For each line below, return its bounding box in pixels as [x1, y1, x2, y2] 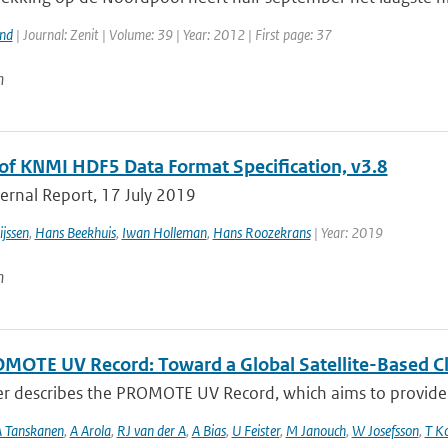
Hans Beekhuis [34, 223, 116, 242]
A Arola [69, 421, 111, 440]
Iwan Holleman [121, 223, 207, 242]
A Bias [191, 421, 226, 440]
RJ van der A [116, 421, 186, 440]
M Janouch [285, 421, 346, 440]
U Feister [231, 421, 280, 440]
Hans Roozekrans [212, 223, 311, 242]
